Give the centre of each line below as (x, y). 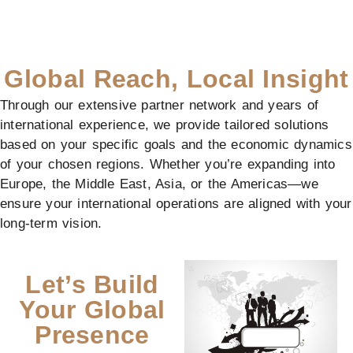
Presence (92, 335)
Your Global (92, 310)
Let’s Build (92, 285)
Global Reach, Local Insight (176, 79)
